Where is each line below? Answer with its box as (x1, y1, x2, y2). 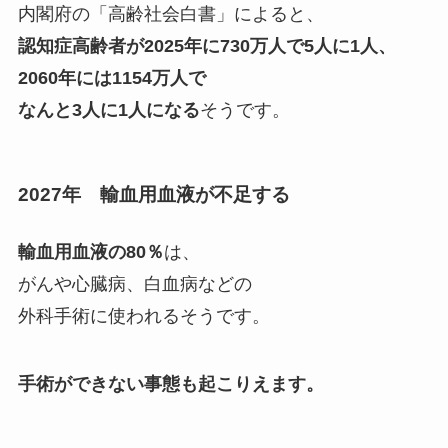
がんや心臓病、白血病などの (17, 274, 252, 295)
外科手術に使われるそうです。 (17, 306, 270, 327)
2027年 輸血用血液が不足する (17, 184, 290, 206)
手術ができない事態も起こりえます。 (17, 374, 324, 395)
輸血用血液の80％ (17, 242, 164, 263)
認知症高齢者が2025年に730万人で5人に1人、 (17, 35, 396, 56)
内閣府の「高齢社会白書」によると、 (17, 3, 324, 24)
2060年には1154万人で (17, 67, 206, 88)
